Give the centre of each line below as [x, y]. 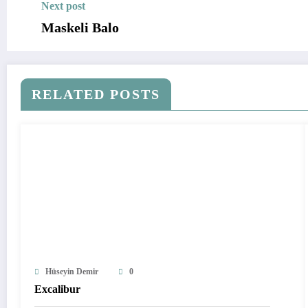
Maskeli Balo [80, 27]
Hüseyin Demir [72, 271]
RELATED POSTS [96, 94]
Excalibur [57, 289]
